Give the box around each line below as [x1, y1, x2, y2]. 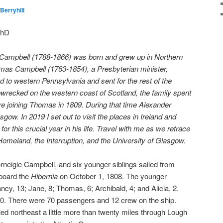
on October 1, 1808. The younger [58, 171, 167, 182]
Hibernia [31, 171, 58, 182]
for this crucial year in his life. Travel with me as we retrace [1, 122, 190, 133]
